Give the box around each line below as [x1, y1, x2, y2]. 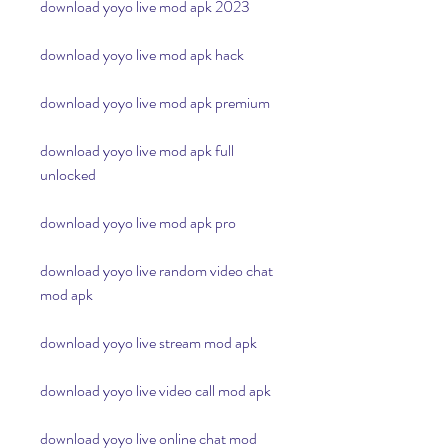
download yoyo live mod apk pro [40, 211, 236, 234]
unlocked [40, 163, 96, 186]
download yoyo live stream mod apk [40, 331, 257, 354]
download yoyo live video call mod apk [40, 379, 271, 402]
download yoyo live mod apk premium [40, 91, 270, 114]
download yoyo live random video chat [40, 259, 273, 282]
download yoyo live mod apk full [40, 139, 234, 162]
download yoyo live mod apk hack [40, 43, 244, 66]
